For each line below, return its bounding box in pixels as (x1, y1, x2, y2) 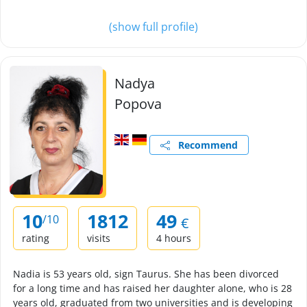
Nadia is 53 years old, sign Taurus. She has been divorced (13, 267, 279, 280)
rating (22, 232, 49, 245)
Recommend (169, 138, 238, 151)
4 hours (156, 232, 191, 245)
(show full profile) (109, 19, 198, 34)
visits (87, 232, 110, 245)
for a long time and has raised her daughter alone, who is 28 (13, 282, 292, 295)
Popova (114, 95, 162, 113)
